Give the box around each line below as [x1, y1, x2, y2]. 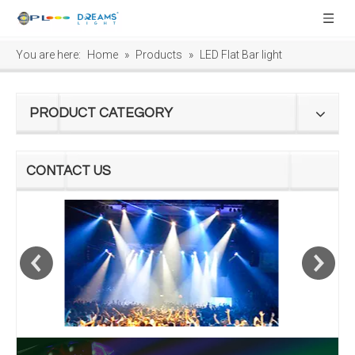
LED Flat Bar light [200, 48, 282, 61]
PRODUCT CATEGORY [29, 106, 173, 120]
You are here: [16, 48, 81, 61]
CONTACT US [26, 164, 111, 178]
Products [136, 48, 182, 61]
